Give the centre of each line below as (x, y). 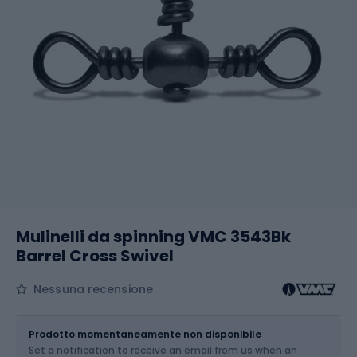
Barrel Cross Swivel (95, 256)
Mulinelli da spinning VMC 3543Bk (153, 237)
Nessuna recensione (93, 289)
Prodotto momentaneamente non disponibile (145, 334)
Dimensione (50, 318)
